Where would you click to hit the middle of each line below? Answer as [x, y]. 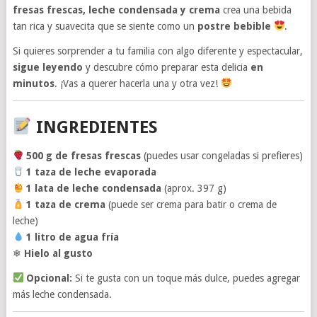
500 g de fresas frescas [84, 155]
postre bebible [234, 26]
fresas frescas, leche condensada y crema [116, 10]
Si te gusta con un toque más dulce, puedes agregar [186, 278]
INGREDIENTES [97, 127]
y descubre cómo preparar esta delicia [166, 67]
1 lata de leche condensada [94, 188]
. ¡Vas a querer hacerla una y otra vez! [137, 83]
